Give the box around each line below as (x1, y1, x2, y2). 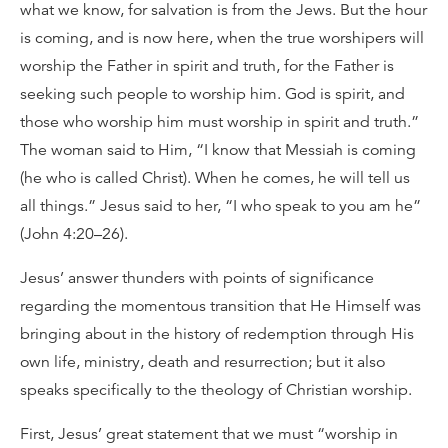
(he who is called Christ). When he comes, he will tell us (20, 168, 410, 188)
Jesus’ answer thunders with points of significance (20, 268, 374, 288)
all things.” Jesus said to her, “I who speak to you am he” (20, 196, 421, 216)
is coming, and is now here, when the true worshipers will (20, 28, 424, 48)
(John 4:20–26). (20, 224, 128, 244)
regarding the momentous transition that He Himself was (20, 296, 421, 316)
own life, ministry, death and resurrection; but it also (20, 352, 385, 372)
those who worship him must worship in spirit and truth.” (20, 112, 419, 132)
